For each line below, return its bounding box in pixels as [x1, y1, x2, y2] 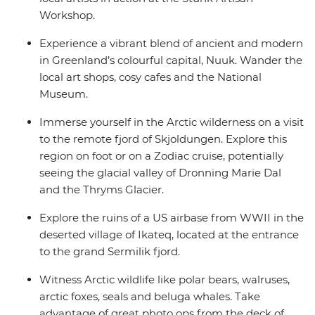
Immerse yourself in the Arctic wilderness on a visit [39, 115, 304, 129]
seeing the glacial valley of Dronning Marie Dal [39, 166, 281, 180]
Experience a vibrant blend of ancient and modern [39, 37, 303, 51]
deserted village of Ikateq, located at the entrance [39, 228, 299, 242]
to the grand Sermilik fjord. [39, 245, 180, 259]
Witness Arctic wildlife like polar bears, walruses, [39, 273, 290, 287]
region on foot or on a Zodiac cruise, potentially [39, 149, 283, 163]
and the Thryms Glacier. [39, 183, 164, 197]
